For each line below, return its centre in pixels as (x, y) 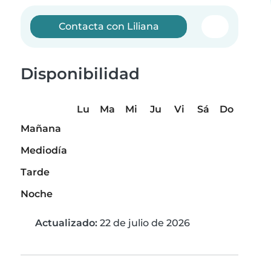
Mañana (41, 129)
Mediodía (44, 151)
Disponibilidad (80, 74)
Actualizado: (66, 223)
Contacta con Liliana (109, 26)
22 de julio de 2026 (144, 223)
